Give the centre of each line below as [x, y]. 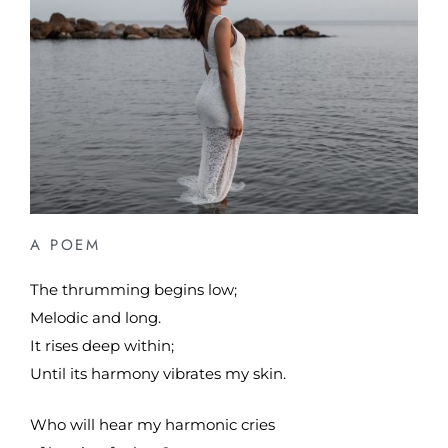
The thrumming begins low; [133, 290]
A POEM [65, 245]
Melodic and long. [95, 318]
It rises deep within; [102, 346]
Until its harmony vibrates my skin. [158, 374]
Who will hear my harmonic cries [152, 424]
